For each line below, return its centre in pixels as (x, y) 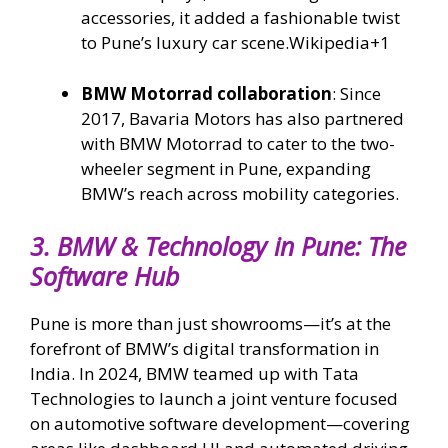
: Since (356, 93)
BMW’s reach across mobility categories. (240, 193)
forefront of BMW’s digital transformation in (204, 349)
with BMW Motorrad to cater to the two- (238, 143)
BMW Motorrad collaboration (206, 93)
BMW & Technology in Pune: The (231, 246)
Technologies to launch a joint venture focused (214, 399)
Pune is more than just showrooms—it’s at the (210, 324)
